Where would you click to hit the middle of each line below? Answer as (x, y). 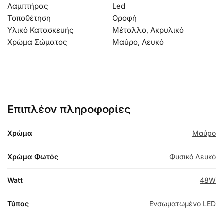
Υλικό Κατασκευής (41, 30)
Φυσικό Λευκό (192, 156)
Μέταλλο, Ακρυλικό (148, 30)
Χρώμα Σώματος (37, 42)
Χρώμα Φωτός (33, 156)
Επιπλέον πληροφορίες (69, 109)
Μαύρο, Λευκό (138, 42)
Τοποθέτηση (29, 18)
